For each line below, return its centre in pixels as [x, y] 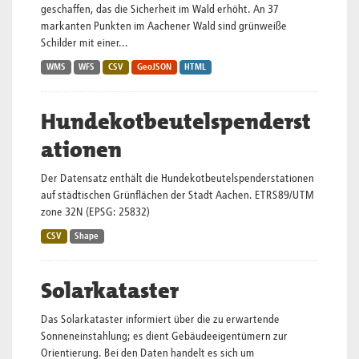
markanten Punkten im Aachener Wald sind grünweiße [164, 26]
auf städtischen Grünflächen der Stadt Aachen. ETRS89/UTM [177, 196]
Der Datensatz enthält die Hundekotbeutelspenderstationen [177, 179]
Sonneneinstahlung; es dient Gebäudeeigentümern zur [164, 337]
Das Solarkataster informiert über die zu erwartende [160, 320]
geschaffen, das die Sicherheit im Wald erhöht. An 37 [160, 10]
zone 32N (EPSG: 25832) [95, 212]
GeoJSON [154, 67]
